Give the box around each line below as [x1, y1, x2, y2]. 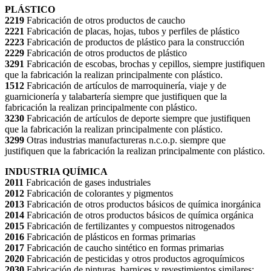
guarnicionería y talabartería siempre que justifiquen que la [5, 91, 227, 102]
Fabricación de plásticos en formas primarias [27, 232, 195, 243]
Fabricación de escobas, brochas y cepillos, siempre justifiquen [27, 59, 265, 70]
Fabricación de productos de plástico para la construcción [27, 37, 244, 48]
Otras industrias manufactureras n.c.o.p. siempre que [27, 135, 226, 146]
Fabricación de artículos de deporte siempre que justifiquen [27, 113, 250, 124]
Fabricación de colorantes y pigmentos [27, 188, 173, 199]
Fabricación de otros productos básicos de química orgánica [27, 210, 253, 221]
